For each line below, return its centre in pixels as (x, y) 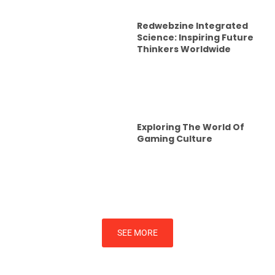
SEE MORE (137, 232)
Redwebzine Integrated (193, 26)
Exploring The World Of (191, 127)
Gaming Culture (175, 139)
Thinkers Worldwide (184, 49)
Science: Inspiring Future (196, 38)
